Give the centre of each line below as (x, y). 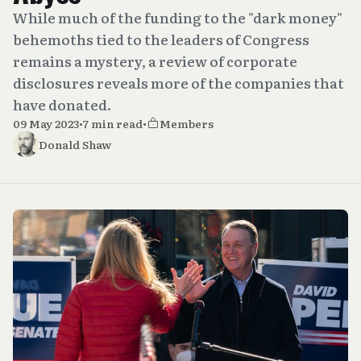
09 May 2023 (46, 123)
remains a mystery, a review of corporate (155, 61)
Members (187, 123)
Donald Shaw (75, 144)
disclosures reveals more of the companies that (178, 83)
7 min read (113, 123)
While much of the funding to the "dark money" (178, 17)
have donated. (62, 104)
